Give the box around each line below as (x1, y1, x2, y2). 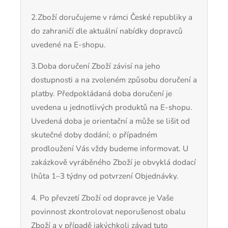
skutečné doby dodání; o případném (31, 129, 157, 140)
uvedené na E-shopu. (31, 39, 106, 50)
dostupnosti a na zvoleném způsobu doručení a (31, 74, 197, 85)
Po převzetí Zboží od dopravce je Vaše (40, 192, 174, 203)
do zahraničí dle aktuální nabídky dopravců (31, 25, 183, 36)
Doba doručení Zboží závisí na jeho (38, 61, 160, 72)
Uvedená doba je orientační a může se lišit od (31, 116, 190, 127)
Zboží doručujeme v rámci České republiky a (38, 11, 192, 22)
